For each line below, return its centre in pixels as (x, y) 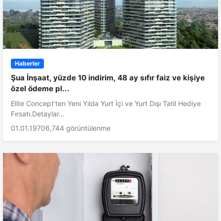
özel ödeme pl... (40, 89)
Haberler (27, 63)
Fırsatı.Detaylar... (38, 114)
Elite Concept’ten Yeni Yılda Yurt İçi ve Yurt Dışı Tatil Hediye (106, 104)
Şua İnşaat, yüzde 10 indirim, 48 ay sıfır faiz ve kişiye (108, 78)
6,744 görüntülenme (78, 128)
